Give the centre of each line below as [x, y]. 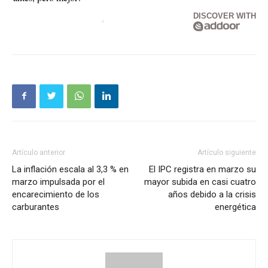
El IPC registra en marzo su [202, 169]
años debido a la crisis [212, 194]
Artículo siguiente [227, 152]
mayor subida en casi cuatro [200, 182]
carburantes [36, 207]
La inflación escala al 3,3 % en [70, 169]
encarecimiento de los [56, 194]
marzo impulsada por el [58, 182]
